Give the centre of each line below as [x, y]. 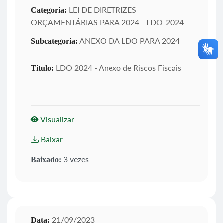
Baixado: [46, 159]
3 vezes [75, 159]
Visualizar [56, 119]
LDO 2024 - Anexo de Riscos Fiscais [117, 67]
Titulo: [42, 68]
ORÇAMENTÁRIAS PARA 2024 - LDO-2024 [107, 22]
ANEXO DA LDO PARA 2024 [129, 40]
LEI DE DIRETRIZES [102, 9]
